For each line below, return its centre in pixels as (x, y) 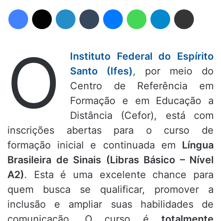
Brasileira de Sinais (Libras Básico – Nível (110, 160)
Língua (198, 145)
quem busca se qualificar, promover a (110, 190)
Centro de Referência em (142, 86)
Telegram (173, 9)
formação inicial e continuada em (95, 145)
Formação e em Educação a (142, 101)
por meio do (175, 71)
